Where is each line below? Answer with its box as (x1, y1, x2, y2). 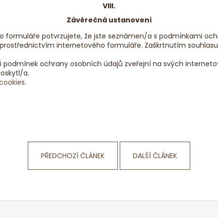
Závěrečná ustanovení (66, 15, 152, 25)
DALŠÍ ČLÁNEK (133, 150, 177, 161)
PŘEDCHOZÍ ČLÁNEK (41, 150, 105, 161)
